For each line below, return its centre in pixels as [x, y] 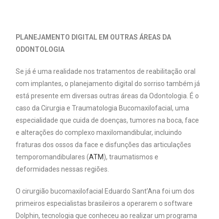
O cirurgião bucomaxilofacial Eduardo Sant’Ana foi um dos [105, 191]
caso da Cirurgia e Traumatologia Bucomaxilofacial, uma [103, 108]
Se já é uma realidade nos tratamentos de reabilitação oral [106, 71]
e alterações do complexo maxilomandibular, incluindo [99, 132]
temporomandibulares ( [53, 157]
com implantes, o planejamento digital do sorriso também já [108, 83]
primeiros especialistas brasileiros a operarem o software [104, 203]
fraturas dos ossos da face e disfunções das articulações [104, 144]
